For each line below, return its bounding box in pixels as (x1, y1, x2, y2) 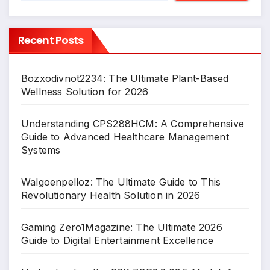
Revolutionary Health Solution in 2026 (21, 189, 201, 202)
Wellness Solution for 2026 (21, 86, 149, 98)
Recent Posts (18, 33, 84, 48)
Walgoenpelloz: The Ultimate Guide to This (21, 176, 221, 189)
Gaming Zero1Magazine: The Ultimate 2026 (21, 221, 222, 234)
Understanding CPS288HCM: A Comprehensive (21, 118, 245, 130)
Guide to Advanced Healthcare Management (21, 131, 229, 143)
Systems (21, 144, 61, 157)
